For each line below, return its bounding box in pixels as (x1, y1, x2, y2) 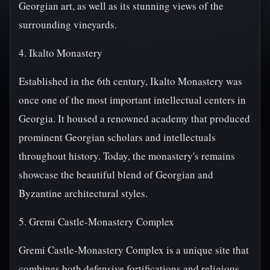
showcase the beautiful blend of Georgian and (19, 168, 213, 181)
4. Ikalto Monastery (19, 46, 102, 60)
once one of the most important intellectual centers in (19, 93, 246, 107)
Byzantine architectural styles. (19, 186, 148, 200)
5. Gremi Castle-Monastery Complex (19, 215, 174, 228)
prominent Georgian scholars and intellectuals (19, 130, 216, 144)
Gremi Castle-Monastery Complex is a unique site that (19, 243, 249, 257)
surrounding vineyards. (19, 17, 117, 31)
